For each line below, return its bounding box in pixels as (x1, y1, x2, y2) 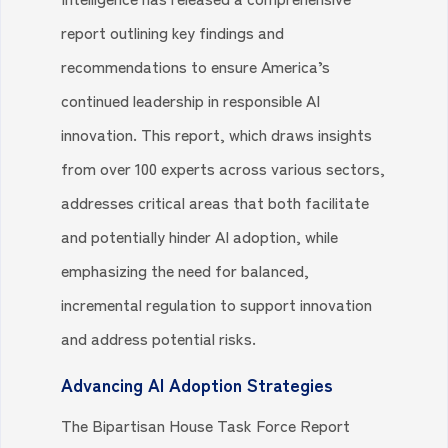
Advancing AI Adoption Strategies (61, 370, 334, 397)
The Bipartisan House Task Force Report (61, 412, 351, 437)
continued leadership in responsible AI (61, 87, 321, 112)
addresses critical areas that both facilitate (61, 189, 370, 214)
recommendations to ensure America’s (61, 53, 331, 78)
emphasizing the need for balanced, (61, 257, 310, 282)
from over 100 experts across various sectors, (61, 155, 386, 180)
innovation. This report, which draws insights (61, 121, 373, 146)
